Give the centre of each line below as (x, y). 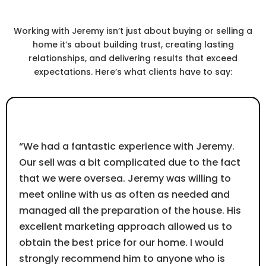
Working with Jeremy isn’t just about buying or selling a (133, 31)
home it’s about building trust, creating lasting (133, 45)
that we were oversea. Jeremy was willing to (125, 179)
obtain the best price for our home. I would (121, 243)
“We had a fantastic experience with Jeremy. (127, 147)
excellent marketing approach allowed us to (126, 227)
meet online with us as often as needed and (124, 195)
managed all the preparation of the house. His (130, 211)
